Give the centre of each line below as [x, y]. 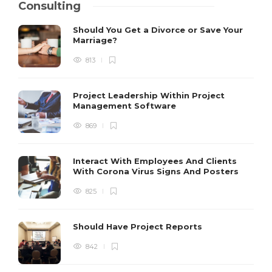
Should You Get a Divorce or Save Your [158, 30]
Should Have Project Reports [139, 227]
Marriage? [96, 40]
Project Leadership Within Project [149, 96]
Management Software [126, 106]
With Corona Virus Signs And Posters [157, 172]
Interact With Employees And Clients [155, 161]
